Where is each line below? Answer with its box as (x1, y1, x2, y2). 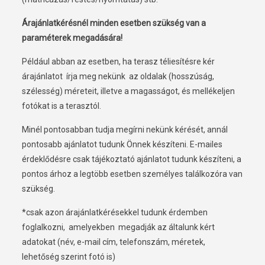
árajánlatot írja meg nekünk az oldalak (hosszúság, (21, 72, 214, 82)
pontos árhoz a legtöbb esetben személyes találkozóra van (21, 169, 243, 179)
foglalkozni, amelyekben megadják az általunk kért (21, 222, 215, 232)
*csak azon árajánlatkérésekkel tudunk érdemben (21, 208, 208, 218)
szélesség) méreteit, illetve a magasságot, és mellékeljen (21, 86, 235, 96)
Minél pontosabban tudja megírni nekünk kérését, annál (21, 125, 228, 135)
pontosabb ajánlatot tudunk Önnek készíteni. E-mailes (21, 140, 222, 150)
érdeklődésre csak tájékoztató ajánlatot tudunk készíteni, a (21, 154, 241, 164)
